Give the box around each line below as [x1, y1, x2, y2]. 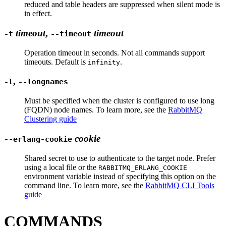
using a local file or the [24, 162, 98, 172]
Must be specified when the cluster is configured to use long [24, 96, 214, 105]
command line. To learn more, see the [24, 181, 145, 190]
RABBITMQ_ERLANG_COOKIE [98, 163, 187, 172]
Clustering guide [24, 115, 77, 124]
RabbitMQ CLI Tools [145, 181, 214, 190]
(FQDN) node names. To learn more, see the [24, 105, 168, 115]
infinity [88, 58, 120, 66]
